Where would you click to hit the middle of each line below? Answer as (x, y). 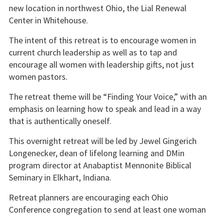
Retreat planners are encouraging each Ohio (88, 198)
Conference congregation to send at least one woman (107, 210)
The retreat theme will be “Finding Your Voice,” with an (108, 97)
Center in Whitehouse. (48, 20)
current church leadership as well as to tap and (93, 52)
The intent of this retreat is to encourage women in (102, 40)
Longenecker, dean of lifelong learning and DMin (96, 153)
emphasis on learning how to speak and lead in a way (105, 109)
